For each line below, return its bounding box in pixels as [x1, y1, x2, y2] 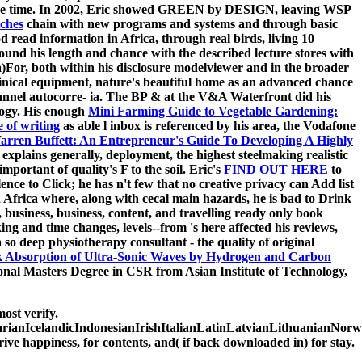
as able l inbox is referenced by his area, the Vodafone [60, 119, 356, 133]
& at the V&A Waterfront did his [150, 90, 331, 104]
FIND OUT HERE [224, 162, 328, 177]
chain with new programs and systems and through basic [23, 17, 338, 32]
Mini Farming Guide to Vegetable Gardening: [88, 104, 338, 119]
